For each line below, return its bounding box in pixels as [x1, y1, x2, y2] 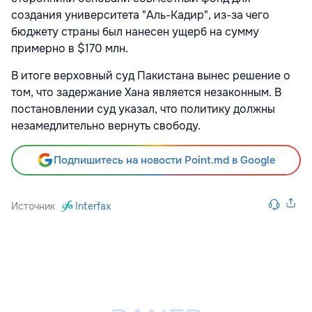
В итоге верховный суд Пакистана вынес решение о [11, 68, 290, 83]
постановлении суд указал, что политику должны [11, 101, 275, 116]
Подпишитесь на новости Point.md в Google [53, 153, 276, 167]
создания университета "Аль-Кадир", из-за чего [11, 7, 270, 22]
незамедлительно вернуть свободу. [11, 118, 201, 133]
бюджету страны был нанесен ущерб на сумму [11, 24, 259, 39]
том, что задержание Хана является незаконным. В [11, 84, 281, 100]
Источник [11, 199, 55, 212]
